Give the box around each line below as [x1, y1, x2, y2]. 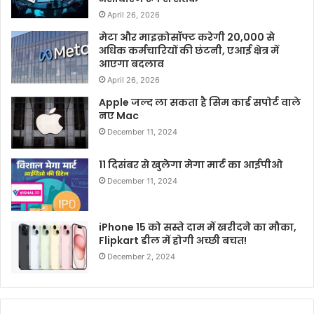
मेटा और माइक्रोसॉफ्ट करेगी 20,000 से [99, 29, 275, 44]
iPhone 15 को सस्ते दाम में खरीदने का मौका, [99, 219, 296, 234]
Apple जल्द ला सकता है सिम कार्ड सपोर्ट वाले [99, 95, 301, 109]
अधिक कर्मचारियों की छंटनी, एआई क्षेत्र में [99, 43, 279, 57]
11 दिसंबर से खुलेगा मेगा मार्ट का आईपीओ [99, 157, 282, 172]
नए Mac [99, 108, 139, 123]
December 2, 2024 [107, 251, 175, 261]
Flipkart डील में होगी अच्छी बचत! [99, 233, 247, 247]
